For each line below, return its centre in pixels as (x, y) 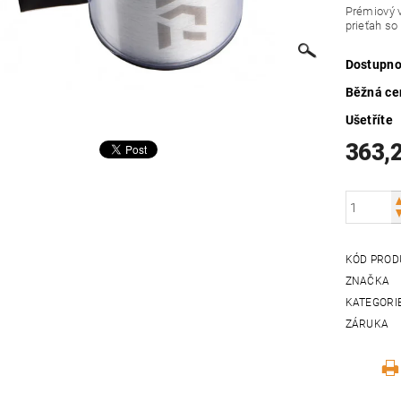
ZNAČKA (367, 282)
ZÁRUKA (367, 324)
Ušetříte (369, 120)
